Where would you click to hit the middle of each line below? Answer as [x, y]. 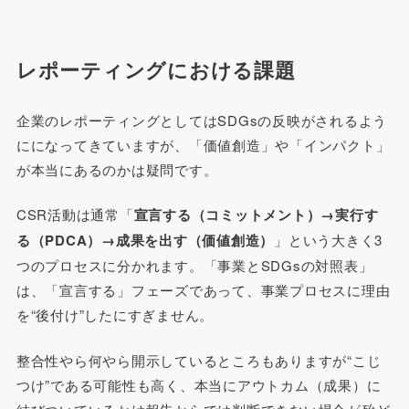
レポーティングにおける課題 [156, 70]
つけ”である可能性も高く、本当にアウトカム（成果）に [199, 384]
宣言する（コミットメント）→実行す [256, 215]
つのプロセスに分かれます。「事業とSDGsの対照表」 [194, 266]
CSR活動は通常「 [75, 215]
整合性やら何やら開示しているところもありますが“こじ [199, 360]
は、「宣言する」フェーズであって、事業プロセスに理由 [203, 290]
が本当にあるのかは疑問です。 [117, 169]
